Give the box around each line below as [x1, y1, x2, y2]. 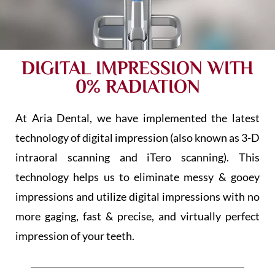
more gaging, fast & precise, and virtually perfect [15, 209, 260, 223]
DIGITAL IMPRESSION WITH [21, 58, 254, 79]
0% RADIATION [75, 76, 200, 98]
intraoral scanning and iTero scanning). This [15, 150, 260, 165]
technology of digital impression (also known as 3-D [15, 131, 260, 145]
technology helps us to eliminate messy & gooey [15, 170, 260, 184]
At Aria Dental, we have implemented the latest [15, 111, 260, 125]
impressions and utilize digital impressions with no [15, 190, 260, 204]
